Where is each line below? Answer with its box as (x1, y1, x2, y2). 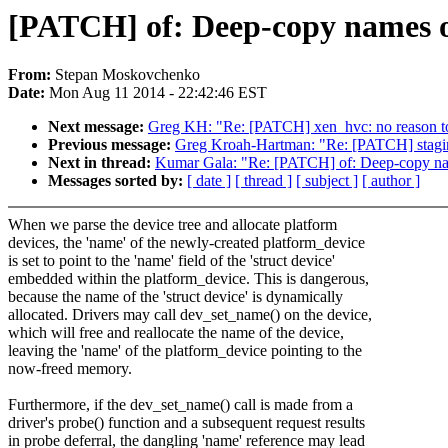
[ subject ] (296, 172, 358, 190)
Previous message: (48, 136, 175, 154)
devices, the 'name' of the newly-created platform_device (8, 234, 365, 252)
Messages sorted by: (48, 172, 187, 190)
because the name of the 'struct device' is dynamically (8, 288, 343, 306)
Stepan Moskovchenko (55, 66, 200, 84)
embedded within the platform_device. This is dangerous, (8, 270, 369, 288)
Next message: (48, 118, 148, 136)
